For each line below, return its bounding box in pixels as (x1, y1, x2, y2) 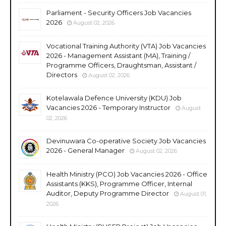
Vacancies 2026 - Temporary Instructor (46, 103, 171, 111)
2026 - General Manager (46, 146, 125, 154)
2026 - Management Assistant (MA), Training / (46, 51, 190, 60)
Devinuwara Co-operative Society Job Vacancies (46, 136, 206, 145)
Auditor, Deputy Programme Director (46, 189, 169, 197)
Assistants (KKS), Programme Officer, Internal (46, 179, 192, 188)
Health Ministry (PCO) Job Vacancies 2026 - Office (46, 169, 207, 178)
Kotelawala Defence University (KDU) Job (46, 93, 182, 102)
